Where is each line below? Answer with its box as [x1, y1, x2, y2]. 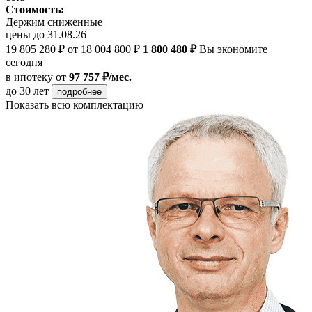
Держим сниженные [6, 15, 102, 28]
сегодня [6, 56, 42, 68]
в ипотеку [6, 70, 53, 83]
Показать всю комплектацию [6, 98, 143, 111]
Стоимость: [6, 3, 64, 15]
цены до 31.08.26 [6, 28, 86, 40]
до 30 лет [6, 84, 52, 97]
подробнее [57, 86, 102, 97]
